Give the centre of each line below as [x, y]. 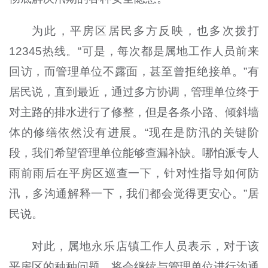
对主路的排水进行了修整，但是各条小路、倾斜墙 [134, 112]
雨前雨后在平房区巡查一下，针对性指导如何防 [134, 173]
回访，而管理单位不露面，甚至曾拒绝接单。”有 [134, 71]
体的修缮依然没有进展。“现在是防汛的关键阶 [134, 132]
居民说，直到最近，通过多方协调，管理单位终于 [134, 92]
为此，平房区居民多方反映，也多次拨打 [146, 31]
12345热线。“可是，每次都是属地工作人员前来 [134, 51]
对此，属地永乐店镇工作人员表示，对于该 [146, 246]
